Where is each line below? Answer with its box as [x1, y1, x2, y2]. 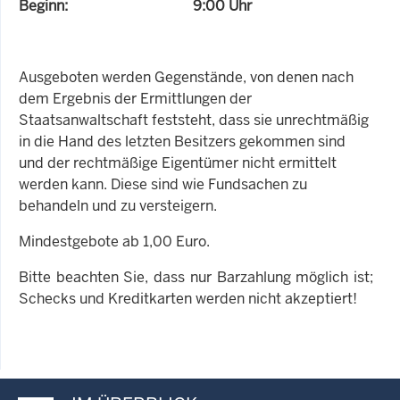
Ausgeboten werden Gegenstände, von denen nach [19, 67, 354, 87]
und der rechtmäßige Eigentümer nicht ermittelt [19, 153, 337, 172]
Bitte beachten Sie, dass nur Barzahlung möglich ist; [19, 267, 373, 287]
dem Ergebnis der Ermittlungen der [19, 88, 252, 108]
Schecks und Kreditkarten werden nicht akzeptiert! [19, 288, 357, 308]
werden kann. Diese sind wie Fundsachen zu [19, 174, 307, 194]
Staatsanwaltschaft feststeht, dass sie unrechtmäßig [19, 110, 369, 129]
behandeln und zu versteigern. [19, 196, 217, 215]
